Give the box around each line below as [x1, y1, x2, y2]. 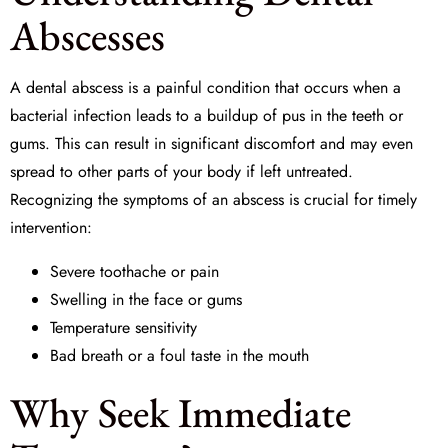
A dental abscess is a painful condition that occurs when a [10, 76, 401, 99]
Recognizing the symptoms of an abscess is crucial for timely [10, 188, 417, 211]
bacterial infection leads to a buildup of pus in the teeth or [10, 104, 403, 127]
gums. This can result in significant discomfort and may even [10, 132, 413, 155]
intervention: [10, 216, 92, 239]
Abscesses [10, 9, 165, 62]
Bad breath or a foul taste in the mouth [50, 344, 309, 367]
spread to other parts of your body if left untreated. [10, 160, 353, 183]
